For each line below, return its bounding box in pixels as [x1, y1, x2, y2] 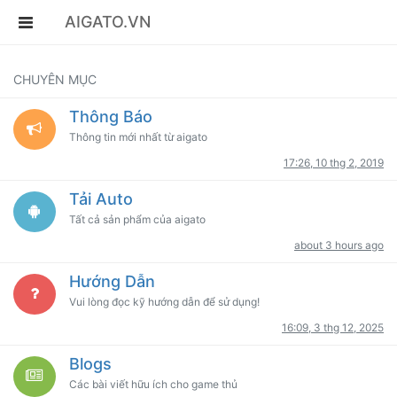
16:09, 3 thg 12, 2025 [282, 321, 384, 334]
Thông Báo [68, 107, 152, 126]
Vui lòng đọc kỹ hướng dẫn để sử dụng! [68, 295, 260, 308]
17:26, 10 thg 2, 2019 [284, 156, 384, 169]
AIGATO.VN [65, 12, 151, 31]
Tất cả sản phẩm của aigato [68, 213, 206, 226]
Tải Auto [68, 190, 133, 208]
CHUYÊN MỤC [13, 72, 97, 87]
